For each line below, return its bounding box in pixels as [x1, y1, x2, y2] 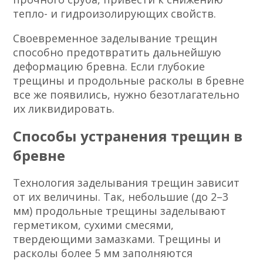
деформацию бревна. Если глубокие [13, 59, 205, 74]
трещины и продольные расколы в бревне [13, 73, 245, 88]
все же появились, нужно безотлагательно [13, 87, 240, 102]
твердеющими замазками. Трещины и [13, 232, 221, 247]
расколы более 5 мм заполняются [13, 246, 193, 261]
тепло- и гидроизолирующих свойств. [13, 6, 217, 21]
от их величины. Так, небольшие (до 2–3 [13, 190, 229, 204]
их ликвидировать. [13, 102, 115, 116]
